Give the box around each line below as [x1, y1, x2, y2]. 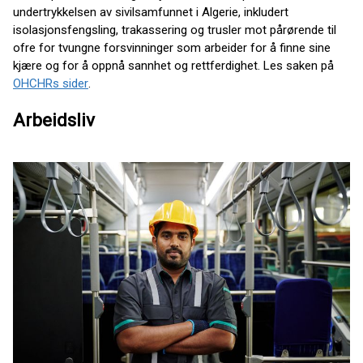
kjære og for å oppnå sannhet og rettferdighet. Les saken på [13, 58, 334, 73]
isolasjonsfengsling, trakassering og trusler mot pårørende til [13, 22, 336, 37]
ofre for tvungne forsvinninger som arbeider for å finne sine [13, 40, 331, 55]
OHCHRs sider [13, 75, 88, 91]
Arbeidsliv [13, 109, 95, 131]
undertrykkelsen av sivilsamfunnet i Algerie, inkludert [13, 4, 288, 19]
